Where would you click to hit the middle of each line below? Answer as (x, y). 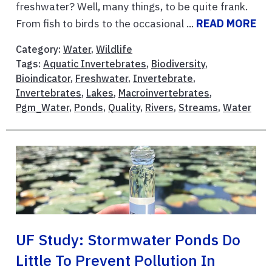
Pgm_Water (42, 108)
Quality (124, 108)
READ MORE (226, 24)
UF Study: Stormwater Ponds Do (128, 240)
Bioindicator (43, 79)
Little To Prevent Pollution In (116, 260)
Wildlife (114, 49)
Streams (198, 108)
